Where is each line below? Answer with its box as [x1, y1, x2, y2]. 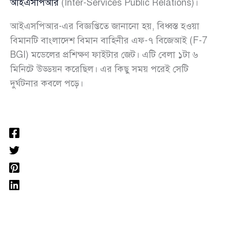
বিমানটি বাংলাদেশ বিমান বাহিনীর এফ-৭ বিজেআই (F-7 [10, 35, 207, 47]
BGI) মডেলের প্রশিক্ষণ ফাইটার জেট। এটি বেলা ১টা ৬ [10, 49, 198, 61]
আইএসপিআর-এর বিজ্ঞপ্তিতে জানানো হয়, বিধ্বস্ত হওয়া [10, 20, 199, 32]
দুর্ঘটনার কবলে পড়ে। [10, 78, 83, 89]
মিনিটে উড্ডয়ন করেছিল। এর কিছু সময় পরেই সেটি [10, 63, 189, 75]
